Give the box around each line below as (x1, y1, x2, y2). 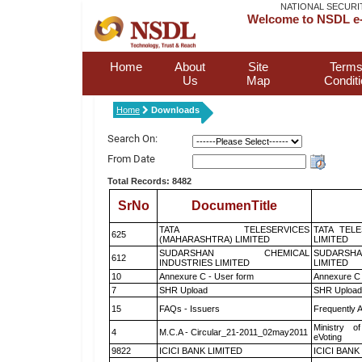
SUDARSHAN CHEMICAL (159, 248, 309, 258)
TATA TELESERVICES (159, 225, 309, 234)
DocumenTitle (192, 199, 277, 213)
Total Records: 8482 (107, 176, 192, 186)
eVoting (314, 332, 342, 342)
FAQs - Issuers (159, 304, 220, 314)
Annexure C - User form (159, 271, 254, 281)
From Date (107, 153, 155, 165)
